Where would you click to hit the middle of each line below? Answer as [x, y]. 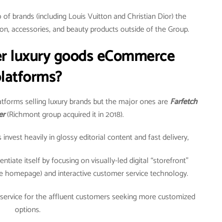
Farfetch [183, 102]
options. [28, 210]
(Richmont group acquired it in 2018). [65, 114]
